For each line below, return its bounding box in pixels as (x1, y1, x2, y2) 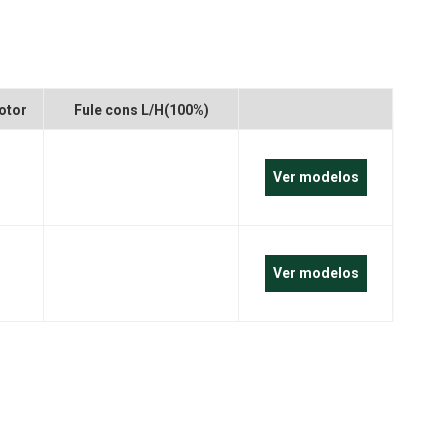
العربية (279, 38, 319, 55)
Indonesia (279, 128, 346, 145)
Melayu (279, 83, 327, 100)
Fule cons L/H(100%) (73, 101, 209, 118)
